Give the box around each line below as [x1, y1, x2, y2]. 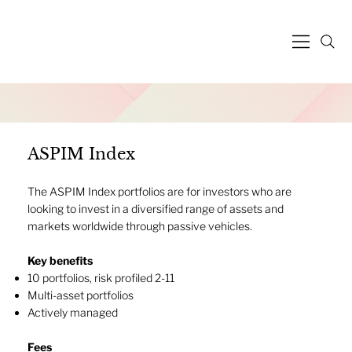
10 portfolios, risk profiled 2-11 [27, 271, 174, 284]
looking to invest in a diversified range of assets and [27, 202, 284, 215]
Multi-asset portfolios [27, 288, 134, 302]
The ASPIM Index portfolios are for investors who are [27, 185, 291, 198]
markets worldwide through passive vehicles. [27, 219, 255, 233]
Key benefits [27, 254, 93, 267]
